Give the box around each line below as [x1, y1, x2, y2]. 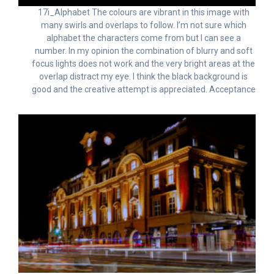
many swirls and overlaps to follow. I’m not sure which [40, 20, 246, 31]
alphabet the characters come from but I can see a [46, 33, 241, 43]
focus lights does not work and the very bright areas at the [32, 59, 255, 69]
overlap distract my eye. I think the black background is [39, 72, 248, 82]
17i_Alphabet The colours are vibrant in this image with [37, 7, 250, 18]
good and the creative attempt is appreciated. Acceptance [31, 84, 256, 95]
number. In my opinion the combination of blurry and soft [34, 46, 253, 56]
